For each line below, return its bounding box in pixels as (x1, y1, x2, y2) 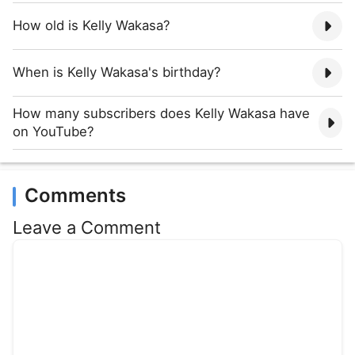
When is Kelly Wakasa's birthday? (13, 64, 221, 81)
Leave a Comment (13, 216, 161, 238)
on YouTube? (13, 123, 94, 139)
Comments (25, 183, 126, 207)
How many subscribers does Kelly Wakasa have (13, 105, 310, 121)
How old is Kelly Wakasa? (13, 17, 170, 34)
